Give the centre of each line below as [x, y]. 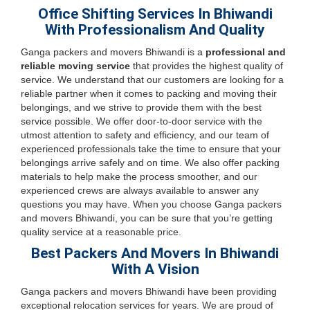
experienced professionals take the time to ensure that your [151, 149]
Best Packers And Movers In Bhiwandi [155, 253]
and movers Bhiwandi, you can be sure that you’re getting [147, 218]
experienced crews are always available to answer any [140, 190]
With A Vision [155, 269]
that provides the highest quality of [207, 66]
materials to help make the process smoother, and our [139, 176]
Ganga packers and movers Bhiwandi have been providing [149, 291]
